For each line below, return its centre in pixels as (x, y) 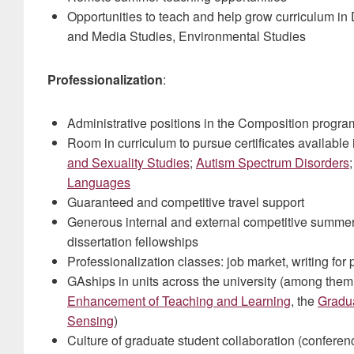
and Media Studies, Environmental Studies (186, 36)
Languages (99, 182)
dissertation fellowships (133, 241)
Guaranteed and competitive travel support (186, 202)
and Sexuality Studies (128, 162)
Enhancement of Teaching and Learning (179, 301)
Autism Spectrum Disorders (273, 162)
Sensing (90, 320)
